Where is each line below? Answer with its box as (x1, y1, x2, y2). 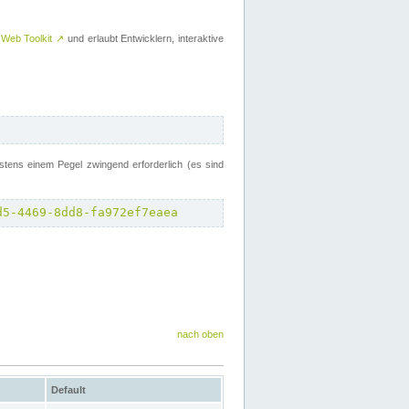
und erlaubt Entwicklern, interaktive (64, 33, 224, 44)
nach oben (177, 329, 224, 341)
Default (51, 384, 86, 396)
